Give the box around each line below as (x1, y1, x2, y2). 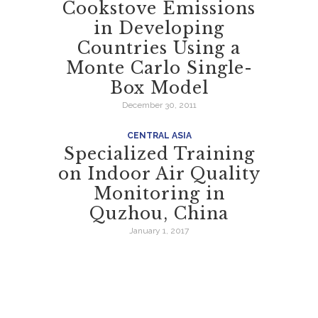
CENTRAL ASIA (126, 130, 192, 141)
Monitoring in (93, 183, 225, 204)
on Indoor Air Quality (57, 163, 261, 185)
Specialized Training (63, 143, 255, 165)
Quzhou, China (89, 203, 229, 224)
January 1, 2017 (129, 226, 189, 236)
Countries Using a (77, 37, 241, 58)
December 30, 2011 (121, 99, 197, 110)
